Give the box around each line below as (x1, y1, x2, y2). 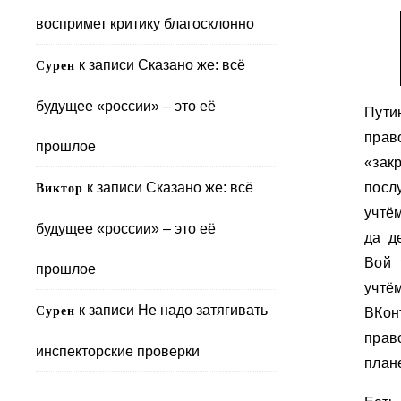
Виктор (36, 182, 83, 195)
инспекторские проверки (36, 344, 200, 359)
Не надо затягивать (138, 303, 268, 318)
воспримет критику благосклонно (36, 16, 254, 31)
